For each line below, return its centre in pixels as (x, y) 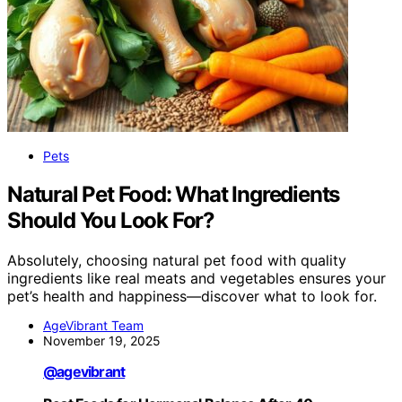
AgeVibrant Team (93, 326)
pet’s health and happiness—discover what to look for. (192, 297)
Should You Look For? (111, 221)
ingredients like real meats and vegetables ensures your (197, 279)
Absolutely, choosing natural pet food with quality (177, 261)
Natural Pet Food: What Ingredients (174, 195)
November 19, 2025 (102, 341)
